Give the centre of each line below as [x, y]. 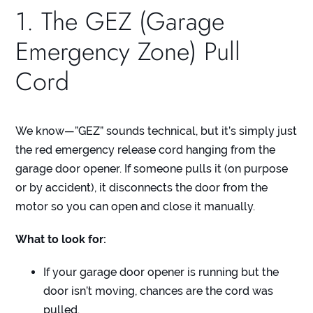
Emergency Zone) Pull [128, 52]
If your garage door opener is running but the [161, 272]
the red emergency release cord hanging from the [146, 150]
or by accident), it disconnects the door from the [142, 188]
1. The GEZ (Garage [120, 22]
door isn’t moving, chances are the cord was [159, 291]
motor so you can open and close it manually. [136, 207]
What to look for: [61, 240]
